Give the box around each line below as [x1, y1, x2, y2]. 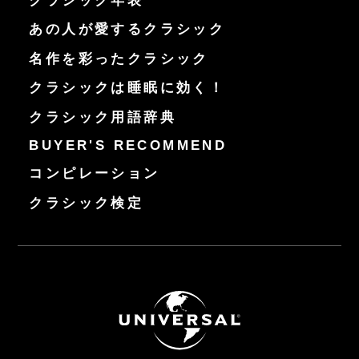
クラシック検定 [29, 195, 144, 211]
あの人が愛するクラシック [29, 22, 226, 38]
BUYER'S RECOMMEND [29, 137, 228, 153]
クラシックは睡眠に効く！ [29, 80, 226, 96]
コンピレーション [29, 166, 160, 182]
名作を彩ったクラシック [29, 50, 209, 67]
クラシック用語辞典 [29, 110, 177, 125]
